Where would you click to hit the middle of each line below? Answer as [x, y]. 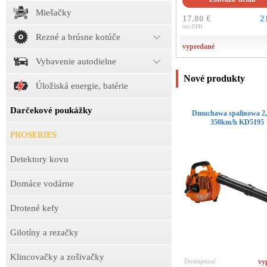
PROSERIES [33, 135]
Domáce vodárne [42, 184]
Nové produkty [214, 78]
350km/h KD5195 [237, 122]
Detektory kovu [39, 159]
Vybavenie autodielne [76, 61]
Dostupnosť [200, 261]
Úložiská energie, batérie [82, 86]
